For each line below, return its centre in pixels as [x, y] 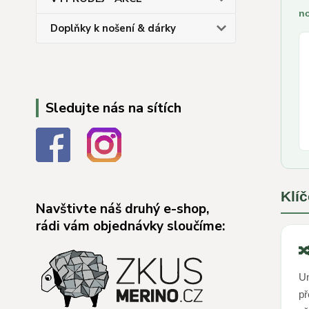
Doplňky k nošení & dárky [113, 28]
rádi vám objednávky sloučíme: [130, 226]
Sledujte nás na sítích [113, 108]
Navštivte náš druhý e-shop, [122, 209]
